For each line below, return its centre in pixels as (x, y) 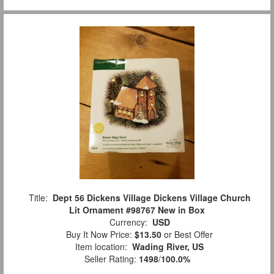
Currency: (128, 222)
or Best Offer (187, 235)
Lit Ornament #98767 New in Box (137, 210)
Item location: (101, 247)
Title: (38, 198)
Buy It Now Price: (98, 235)
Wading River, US (168, 247)
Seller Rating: (111, 259)
